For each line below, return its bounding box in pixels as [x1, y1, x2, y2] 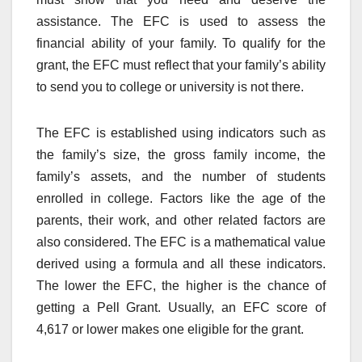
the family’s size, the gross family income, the [36, 147, 326, 162]
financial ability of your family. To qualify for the [36, 36, 326, 50]
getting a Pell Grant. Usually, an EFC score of [36, 300, 326, 314]
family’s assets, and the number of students [36, 169, 326, 183]
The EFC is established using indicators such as [36, 125, 326, 140]
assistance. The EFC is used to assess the [36, 14, 326, 28]
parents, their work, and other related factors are [36, 213, 326, 227]
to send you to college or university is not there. [36, 79, 304, 94]
